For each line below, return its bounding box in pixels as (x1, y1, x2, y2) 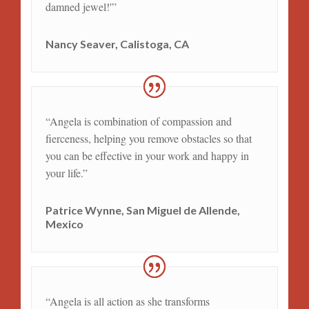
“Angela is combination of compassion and (45, 113, 232, 128)
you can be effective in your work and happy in (45, 148, 249, 163)
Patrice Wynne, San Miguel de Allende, (45, 203, 240, 217)
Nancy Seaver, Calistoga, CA (45, 37, 189, 50)
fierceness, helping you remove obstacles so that (45, 130, 252, 146)
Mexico (45, 217, 83, 230)
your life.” (45, 165, 88, 180)
